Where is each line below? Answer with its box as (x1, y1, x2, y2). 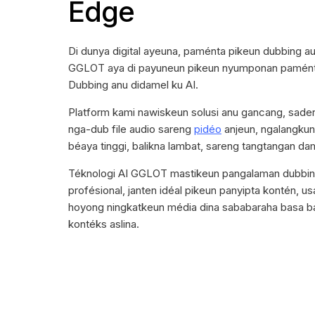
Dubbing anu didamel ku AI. (68, 77, 198, 91)
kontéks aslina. (68, 217, 139, 231)
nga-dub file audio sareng (68, 122, 194, 136)
